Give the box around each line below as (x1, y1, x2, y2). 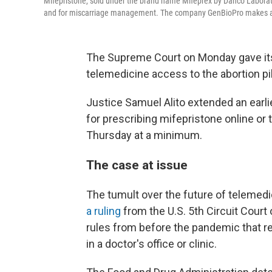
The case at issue (86, 157, 188, 173)
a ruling (86, 205, 121, 218)
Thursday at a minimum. (86, 129, 202, 142)
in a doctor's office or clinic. (86, 237, 217, 251)
